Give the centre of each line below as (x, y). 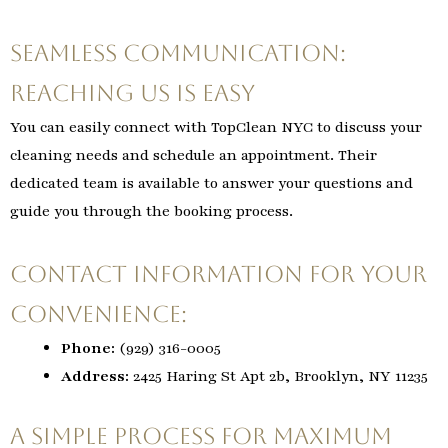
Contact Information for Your (218, 274)
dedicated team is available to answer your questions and (211, 182)
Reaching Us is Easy (132, 92)
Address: (95, 376)
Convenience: (98, 314)
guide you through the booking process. (151, 210)
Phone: (88, 348)
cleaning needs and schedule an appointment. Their (193, 154)
